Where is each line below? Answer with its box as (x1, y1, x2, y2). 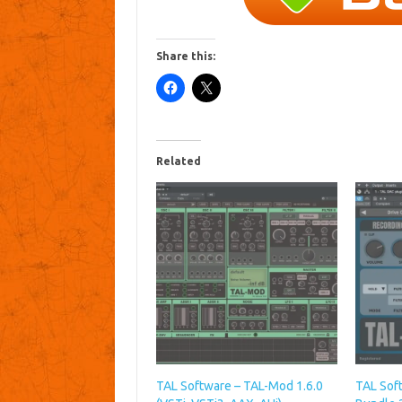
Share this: (155, 50, 215, 63)
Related (155, 155, 201, 168)
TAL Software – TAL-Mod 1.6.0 (155, 378, 323, 393)
